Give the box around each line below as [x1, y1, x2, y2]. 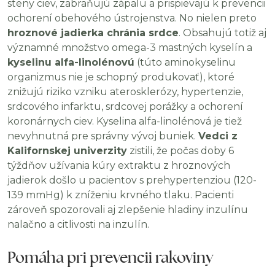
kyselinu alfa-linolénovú [7, 56, 134, 68]
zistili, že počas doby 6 [127, 145, 234, 157]
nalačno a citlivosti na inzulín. [7, 219, 149, 230]
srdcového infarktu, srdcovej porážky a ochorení [7, 101, 243, 112]
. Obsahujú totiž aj [179, 27, 266, 39]
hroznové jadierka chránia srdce [7, 27, 179, 39]
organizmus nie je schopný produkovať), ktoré [7, 71, 234, 83]
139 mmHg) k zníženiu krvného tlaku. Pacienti [7, 189, 234, 201]
